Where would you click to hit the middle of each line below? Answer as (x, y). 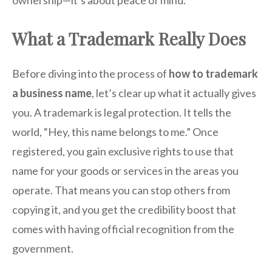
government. (43, 249)
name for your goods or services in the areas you (125, 171)
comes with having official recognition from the (123, 229)
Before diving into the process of (90, 74)
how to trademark (213, 74)
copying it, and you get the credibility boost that (124, 210)
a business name (52, 93)
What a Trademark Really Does (129, 39)
